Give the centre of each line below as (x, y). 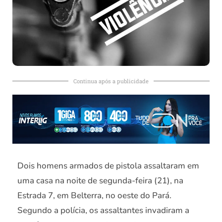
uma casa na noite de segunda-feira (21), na (100, 180)
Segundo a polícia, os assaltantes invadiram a (103, 210)
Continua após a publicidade (111, 81)
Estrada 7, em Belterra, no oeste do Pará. (94, 195)
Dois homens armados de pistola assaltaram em (108, 166)
